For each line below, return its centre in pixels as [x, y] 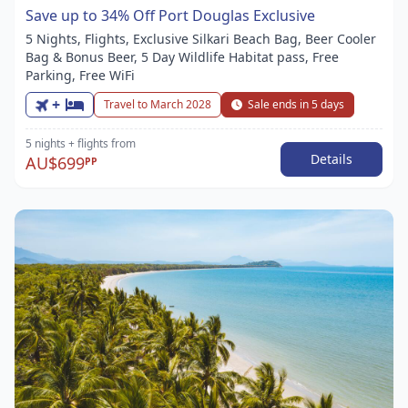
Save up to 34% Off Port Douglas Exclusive [170, 15]
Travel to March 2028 [158, 104]
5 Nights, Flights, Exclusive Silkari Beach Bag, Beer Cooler [201, 38]
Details [331, 158]
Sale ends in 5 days [296, 104]
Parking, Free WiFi [80, 75]
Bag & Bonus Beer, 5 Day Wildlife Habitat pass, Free [182, 56]
